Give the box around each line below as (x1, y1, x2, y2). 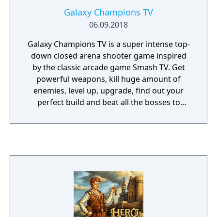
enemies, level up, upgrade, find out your (33, 85, 184, 96)
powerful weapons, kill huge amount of (36, 74, 181, 84)
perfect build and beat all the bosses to (37, 97, 180, 108)
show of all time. (78, 120, 139, 131)
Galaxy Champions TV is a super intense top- (27, 39, 190, 49)
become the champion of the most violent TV (26, 108, 191, 119)
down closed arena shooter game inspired (31, 50, 186, 61)
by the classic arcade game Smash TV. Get (32, 62, 185, 73)
